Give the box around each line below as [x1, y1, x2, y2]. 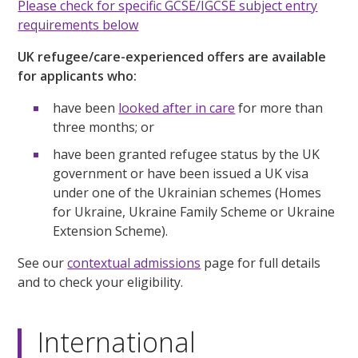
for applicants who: [18, 67, 137, 86]
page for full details [201, 254, 321, 272]
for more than [235, 99, 324, 117]
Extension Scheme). [53, 222, 169, 241]
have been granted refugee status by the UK [53, 145, 320, 164]
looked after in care [118, 99, 236, 117]
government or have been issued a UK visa [53, 165, 309, 183]
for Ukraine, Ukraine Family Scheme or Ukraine [53, 203, 336, 221]
